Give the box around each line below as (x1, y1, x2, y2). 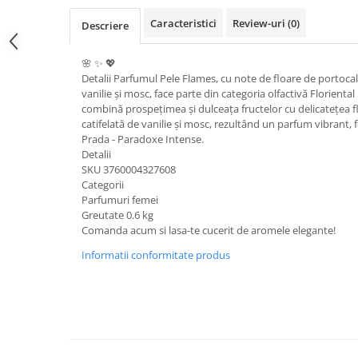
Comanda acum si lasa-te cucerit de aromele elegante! (82, 223, 336, 237)
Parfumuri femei (82, 193, 158, 207)
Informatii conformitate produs (82, 248, 230, 262)
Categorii (82, 177, 124, 192)
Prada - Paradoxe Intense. (82, 132, 204, 146)
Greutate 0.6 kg (82, 208, 153, 222)
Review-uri (233, 16, 288, 30)
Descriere (82, 18, 129, 33)
